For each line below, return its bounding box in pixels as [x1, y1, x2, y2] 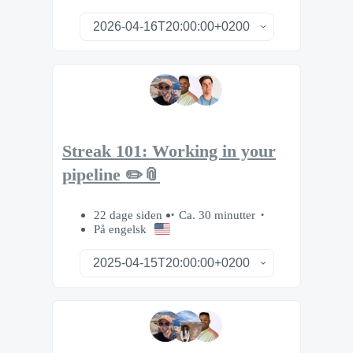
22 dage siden [94, 207, 165, 221]
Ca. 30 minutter [179, 207, 255, 221]
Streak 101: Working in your [62, 141, 276, 161]
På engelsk [94, 221, 147, 236]
